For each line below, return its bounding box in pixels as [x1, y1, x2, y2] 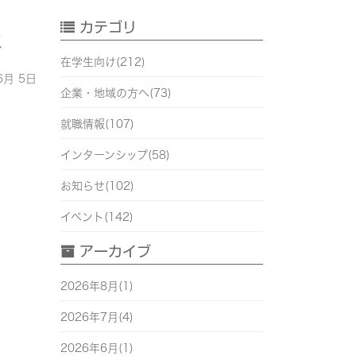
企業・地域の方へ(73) [60, 87, 172, 99]
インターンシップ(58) [60, 149, 170, 161]
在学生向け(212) [60, 56, 145, 68]
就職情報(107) [60, 118, 134, 130]
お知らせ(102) [60, 180, 134, 192]
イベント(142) [60, 211, 133, 223]
